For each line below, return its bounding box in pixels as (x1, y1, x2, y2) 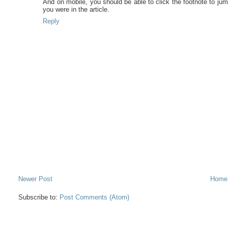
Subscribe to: (18, 193, 60, 202)
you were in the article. (43, 6, 110, 14)
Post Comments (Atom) (60, 193, 130, 202)
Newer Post (18, 175, 53, 183)
